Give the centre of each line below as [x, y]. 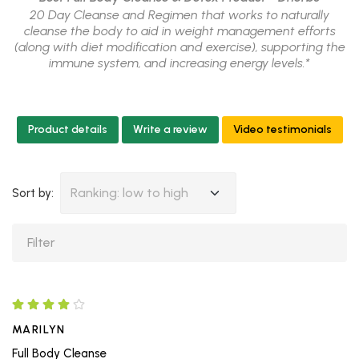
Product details [67, 130]
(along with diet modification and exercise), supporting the [179, 47]
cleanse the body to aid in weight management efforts [179, 31]
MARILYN [39, 329]
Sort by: [34, 194]
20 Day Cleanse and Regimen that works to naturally [179, 15]
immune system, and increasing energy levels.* [179, 63]
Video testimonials [282, 130]
